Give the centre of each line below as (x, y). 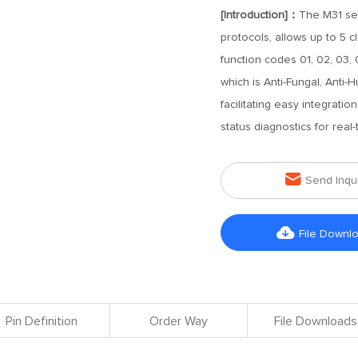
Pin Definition (42, 321)
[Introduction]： (259, 15)
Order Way (178, 321)
